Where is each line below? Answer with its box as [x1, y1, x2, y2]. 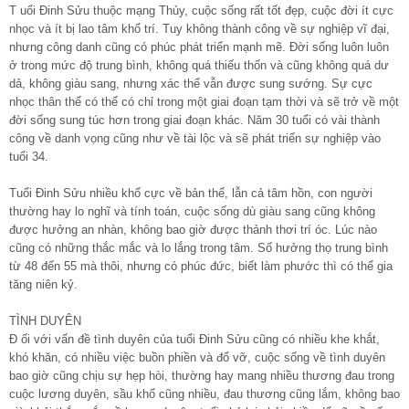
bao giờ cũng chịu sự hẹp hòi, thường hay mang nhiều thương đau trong [9, 368, 394, 383]
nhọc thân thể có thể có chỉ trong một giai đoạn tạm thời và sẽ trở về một [9, 94, 399, 109]
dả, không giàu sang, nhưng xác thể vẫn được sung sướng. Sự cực [9, 76, 372, 90]
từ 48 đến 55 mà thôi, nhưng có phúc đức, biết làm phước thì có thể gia [9, 258, 393, 273]
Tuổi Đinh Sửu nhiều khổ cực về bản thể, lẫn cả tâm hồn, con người [9, 185, 372, 200]
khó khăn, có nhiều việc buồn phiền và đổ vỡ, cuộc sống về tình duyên [9, 350, 385, 364]
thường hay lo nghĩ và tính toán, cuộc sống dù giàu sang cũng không [9, 204, 375, 218]
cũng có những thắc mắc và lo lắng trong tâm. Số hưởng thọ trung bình [9, 240, 388, 255]
